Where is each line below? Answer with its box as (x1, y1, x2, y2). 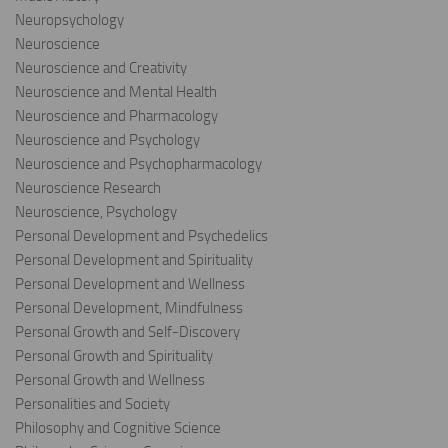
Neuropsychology (15, 11, 124, 30)
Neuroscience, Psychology (15, 203, 177, 222)
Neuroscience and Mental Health (15, 83, 217, 102)
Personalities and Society (15, 395, 170, 414)
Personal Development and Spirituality (15, 251, 253, 270)
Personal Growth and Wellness (15, 371, 205, 390)
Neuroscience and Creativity (15, 59, 187, 78)
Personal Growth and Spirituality (15, 347, 213, 366)
